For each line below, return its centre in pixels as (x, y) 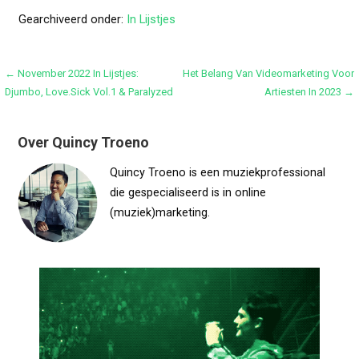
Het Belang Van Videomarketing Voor (268, 74)
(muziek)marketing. (160, 212)
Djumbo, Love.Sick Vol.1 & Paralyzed (89, 92)
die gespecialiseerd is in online (188, 192)
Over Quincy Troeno (84, 142)
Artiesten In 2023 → (309, 92)
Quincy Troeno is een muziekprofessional (218, 172)
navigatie (48, 107)
